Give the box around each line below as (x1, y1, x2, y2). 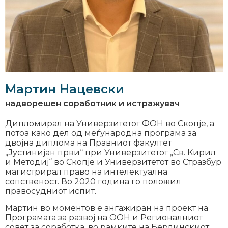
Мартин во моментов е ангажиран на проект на (5, 203, 208, 213)
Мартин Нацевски (5, 81, 124, 96)
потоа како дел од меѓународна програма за (5, 128, 196, 138)
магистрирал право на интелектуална (5, 166, 167, 177)
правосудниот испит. (5, 186, 96, 196)
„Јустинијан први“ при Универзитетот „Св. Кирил (5, 147, 216, 157)
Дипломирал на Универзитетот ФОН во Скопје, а (5, 118, 214, 128)
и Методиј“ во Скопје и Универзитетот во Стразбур (5, 157, 221, 167)
